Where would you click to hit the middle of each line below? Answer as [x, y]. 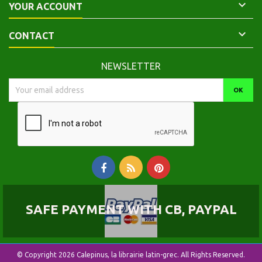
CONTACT [32, 36]
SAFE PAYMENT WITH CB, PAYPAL [131, 209]
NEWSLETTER [131, 66]
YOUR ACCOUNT [46, 6]
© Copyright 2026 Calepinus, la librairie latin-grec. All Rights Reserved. [131, 255]
